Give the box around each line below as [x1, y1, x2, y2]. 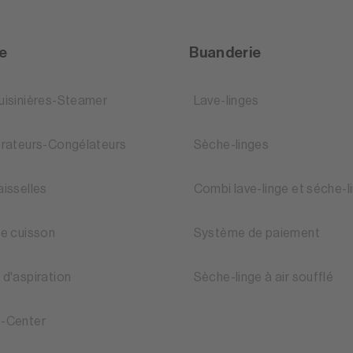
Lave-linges [193, 95, 259, 108]
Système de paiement [193, 227, 320, 240]
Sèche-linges [193, 139, 269, 152]
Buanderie [189, 45, 262, 61]
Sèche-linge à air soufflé [193, 271, 334, 284]
